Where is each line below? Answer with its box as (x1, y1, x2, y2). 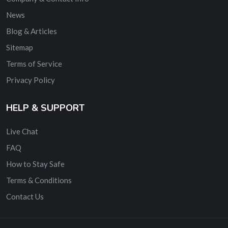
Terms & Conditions (6, 175, 72, 185)
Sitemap (6, 42, 33, 52)
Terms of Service (6, 59, 62, 68)
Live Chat (6, 126, 38, 136)
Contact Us (6, 191, 44, 201)
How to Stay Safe (6, 159, 65, 168)
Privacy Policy (6, 75, 55, 84)
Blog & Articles (6, 26, 57, 36)
